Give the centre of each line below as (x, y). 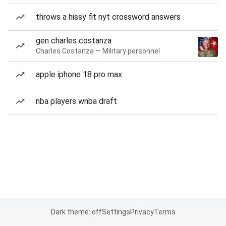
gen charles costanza (74, 41)
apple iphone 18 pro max (79, 74)
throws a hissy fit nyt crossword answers (108, 17)
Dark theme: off (76, 212)
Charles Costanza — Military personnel (98, 51)
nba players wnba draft (76, 101)
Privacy (142, 212)
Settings (116, 212)
